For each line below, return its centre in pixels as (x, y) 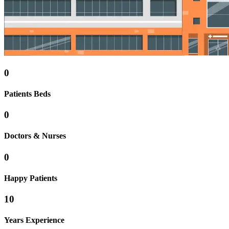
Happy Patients (31, 178)
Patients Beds (27, 94)
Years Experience (34, 220)
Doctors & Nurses (35, 136)
